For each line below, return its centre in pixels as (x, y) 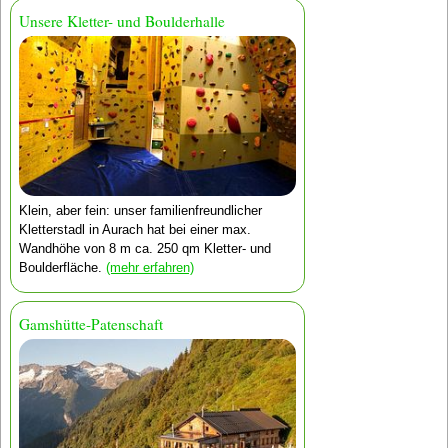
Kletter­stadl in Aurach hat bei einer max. (134, 230)
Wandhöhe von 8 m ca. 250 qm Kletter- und (144, 249)
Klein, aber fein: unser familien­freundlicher (140, 211)
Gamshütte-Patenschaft (90, 324)
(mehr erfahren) (149, 268)
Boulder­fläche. (62, 268)
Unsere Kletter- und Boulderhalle (121, 21)
